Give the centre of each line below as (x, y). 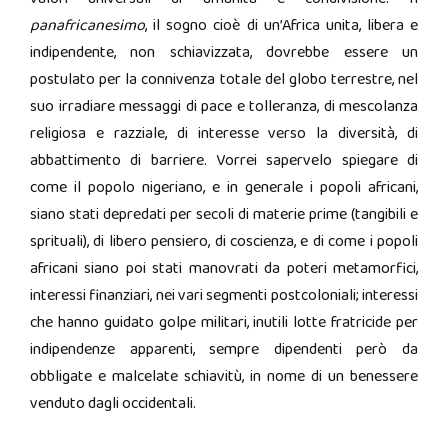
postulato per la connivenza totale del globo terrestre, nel (224, 79)
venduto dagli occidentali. (113, 403)
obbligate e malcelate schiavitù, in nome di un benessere (224, 376)
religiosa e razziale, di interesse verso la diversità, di (224, 133)
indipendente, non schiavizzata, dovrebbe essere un (224, 52)
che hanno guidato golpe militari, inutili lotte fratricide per (224, 322)
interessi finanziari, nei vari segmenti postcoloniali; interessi (224, 295)
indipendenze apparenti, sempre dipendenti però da (224, 349)
